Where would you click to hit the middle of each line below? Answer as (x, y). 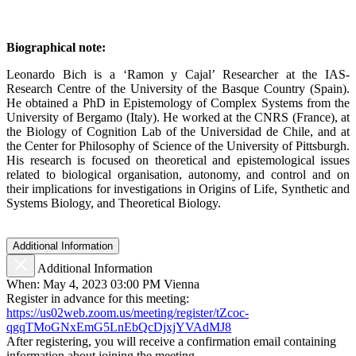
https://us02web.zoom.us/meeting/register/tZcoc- (128, 312)
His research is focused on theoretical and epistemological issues (178, 160)
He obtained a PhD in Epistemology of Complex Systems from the (178, 103)
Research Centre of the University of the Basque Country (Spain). (178, 88)
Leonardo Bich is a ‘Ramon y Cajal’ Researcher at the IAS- (178, 74)
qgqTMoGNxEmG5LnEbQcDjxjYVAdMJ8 (119, 327)
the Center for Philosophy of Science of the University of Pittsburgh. (178, 145)
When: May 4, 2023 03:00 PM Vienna (104, 284)
